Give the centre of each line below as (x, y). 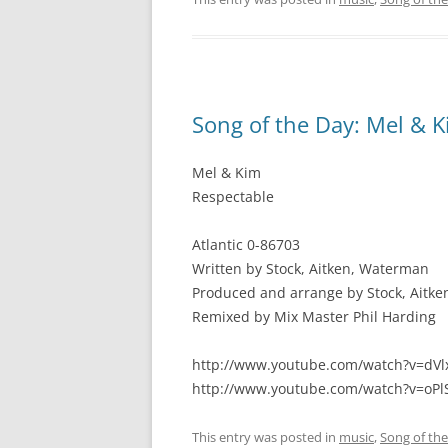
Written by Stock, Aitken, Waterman (310, 268)
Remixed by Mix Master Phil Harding (314, 316)
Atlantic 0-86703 (246, 244)
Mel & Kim (226, 172)
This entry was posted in (265, 437)
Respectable (233, 196)
